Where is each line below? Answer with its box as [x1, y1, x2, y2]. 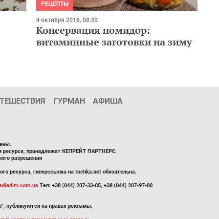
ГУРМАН [53, 96, 85, 106]
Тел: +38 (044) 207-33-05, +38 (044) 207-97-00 [38, 182, 153, 189]
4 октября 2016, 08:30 [36, 16, 98, 23]
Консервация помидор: [36, 23, 150, 37]
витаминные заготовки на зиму [36, 35, 192, 48]
